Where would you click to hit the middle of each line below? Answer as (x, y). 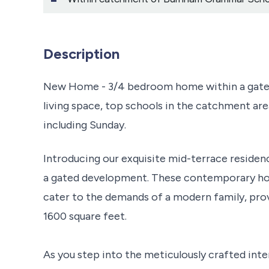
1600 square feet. (85, 216)
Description (81, 53)
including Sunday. (85, 125)
